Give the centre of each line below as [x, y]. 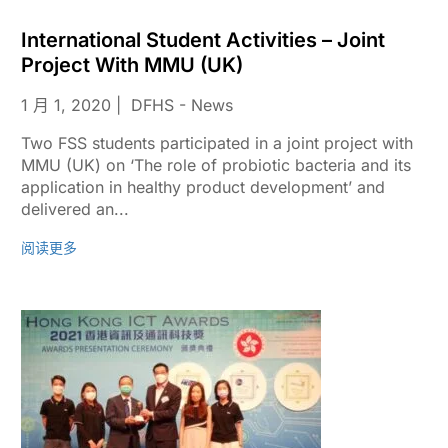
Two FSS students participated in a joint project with [216, 143]
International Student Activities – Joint [202, 40]
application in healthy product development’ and [202, 187]
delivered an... [74, 209]
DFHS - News [181, 105]
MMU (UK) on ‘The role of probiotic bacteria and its [215, 165]
